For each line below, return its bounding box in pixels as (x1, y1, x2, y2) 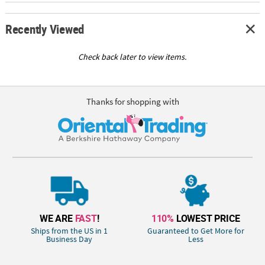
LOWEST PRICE (174, 211, 240, 225)
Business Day (46, 233, 93, 244)
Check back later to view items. (78, 51, 187, 63)
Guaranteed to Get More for (147, 225, 244, 236)
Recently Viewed (5, 21, 85, 38)
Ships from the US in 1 (31, 225, 108, 236)
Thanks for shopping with (86, 95, 179, 107)
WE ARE (40, 211, 75, 225)
